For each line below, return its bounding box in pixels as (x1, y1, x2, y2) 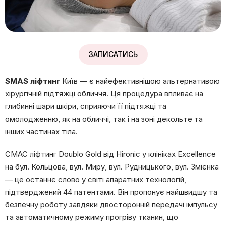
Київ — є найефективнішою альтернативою (60, 76, 220, 86)
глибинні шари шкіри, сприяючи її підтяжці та (5, 101, 166, 111)
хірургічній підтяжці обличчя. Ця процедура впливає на (5, 88, 203, 98)
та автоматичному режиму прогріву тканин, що (5, 212, 178, 222)
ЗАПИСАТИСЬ (88, 49, 138, 59)
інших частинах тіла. (5, 126, 78, 136)
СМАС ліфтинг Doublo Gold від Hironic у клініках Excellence (5, 149, 216, 159)
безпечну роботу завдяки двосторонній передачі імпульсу (5, 199, 217, 209)
